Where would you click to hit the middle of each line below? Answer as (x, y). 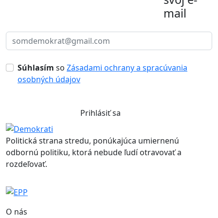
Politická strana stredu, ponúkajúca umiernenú (92, 141)
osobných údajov (49, 80)
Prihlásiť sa (100, 113)
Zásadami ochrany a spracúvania (127, 68)
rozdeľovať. (27, 164)
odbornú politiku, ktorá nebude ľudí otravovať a (94, 153)
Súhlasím (36, 68)
